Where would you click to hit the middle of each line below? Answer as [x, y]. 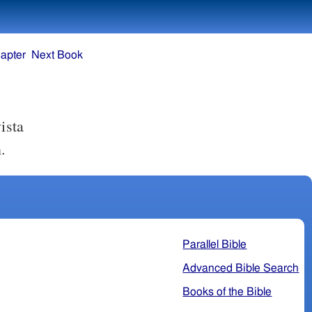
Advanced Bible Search [241, 268]
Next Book [57, 55]
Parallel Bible [215, 244]
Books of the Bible [227, 291]
